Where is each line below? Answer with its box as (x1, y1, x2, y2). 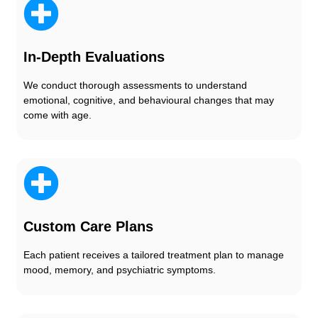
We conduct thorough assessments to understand (23, 79, 247, 91)
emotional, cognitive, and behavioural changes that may (23, 94, 274, 106)
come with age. (23, 109, 92, 121)
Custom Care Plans (23, 219, 153, 235)
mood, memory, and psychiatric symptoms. (23, 264, 216, 276)
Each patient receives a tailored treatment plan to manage (23, 249, 284, 261)
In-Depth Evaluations (23, 48, 165, 65)
